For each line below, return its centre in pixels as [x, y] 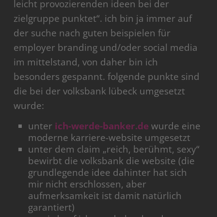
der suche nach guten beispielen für [92, 33]
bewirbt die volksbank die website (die [112, 161]
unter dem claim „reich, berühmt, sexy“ [114, 149]
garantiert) [52, 208]
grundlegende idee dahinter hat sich [108, 173]
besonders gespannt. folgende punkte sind [107, 77]
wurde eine [175, 126]
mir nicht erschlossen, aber [87, 184]
